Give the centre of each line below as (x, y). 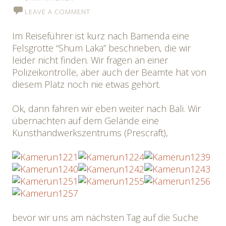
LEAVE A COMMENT (58, 12)
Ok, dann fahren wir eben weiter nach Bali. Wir (106, 108)
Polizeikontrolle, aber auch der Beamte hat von (109, 72)
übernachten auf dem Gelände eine (86, 121)
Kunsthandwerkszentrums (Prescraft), (90, 133)
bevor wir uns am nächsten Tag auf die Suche (105, 217)
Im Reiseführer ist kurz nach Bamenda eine (101, 36)
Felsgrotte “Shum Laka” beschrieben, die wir (101, 48)
